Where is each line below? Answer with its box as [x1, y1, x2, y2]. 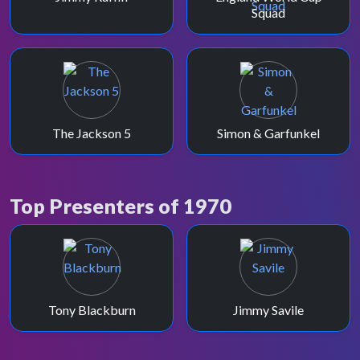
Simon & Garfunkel [217, 125, 320, 141]
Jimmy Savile [233, 302, 304, 318]
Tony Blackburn [47, 302, 136, 318]
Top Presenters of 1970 [10, 194, 231, 219]
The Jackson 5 [52, 125, 131, 141]
